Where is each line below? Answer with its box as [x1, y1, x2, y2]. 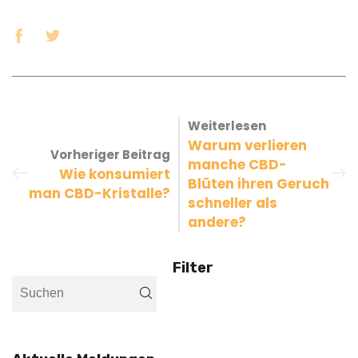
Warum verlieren [188, 135, 307, 155]
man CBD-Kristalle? [29, 183, 170, 203]
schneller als [188, 193, 277, 213]
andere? [188, 212, 246, 232]
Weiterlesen [188, 117, 266, 134]
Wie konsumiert [59, 164, 170, 184]
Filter [173, 258, 214, 276]
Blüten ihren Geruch [188, 173, 329, 193]
